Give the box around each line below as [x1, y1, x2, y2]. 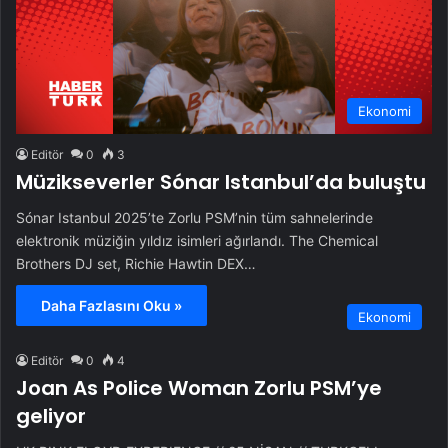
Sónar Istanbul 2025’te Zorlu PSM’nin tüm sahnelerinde [16, 209, 373, 227]
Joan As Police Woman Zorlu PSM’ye [16, 374, 382, 403]
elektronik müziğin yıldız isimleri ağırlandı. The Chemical [16, 232, 378, 250]
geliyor [16, 402, 86, 431]
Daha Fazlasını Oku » [41, 297, 182, 315]
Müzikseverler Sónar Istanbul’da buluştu [16, 168, 426, 197]
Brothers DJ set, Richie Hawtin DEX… [16, 255, 256, 273]
